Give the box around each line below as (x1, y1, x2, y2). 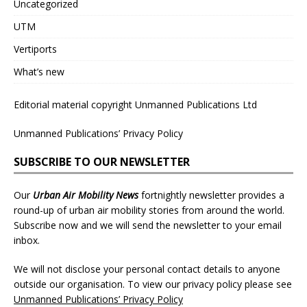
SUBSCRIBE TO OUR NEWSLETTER (14, 153, 190, 169)
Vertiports (14, 42, 57, 56)
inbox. (14, 233, 40, 247)
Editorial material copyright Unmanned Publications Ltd (14, 97, 257, 111)
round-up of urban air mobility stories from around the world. (14, 203, 284, 217)
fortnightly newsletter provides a (138, 188, 284, 201)
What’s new (14, 64, 64, 78)
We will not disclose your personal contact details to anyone (14, 262, 280, 275)
